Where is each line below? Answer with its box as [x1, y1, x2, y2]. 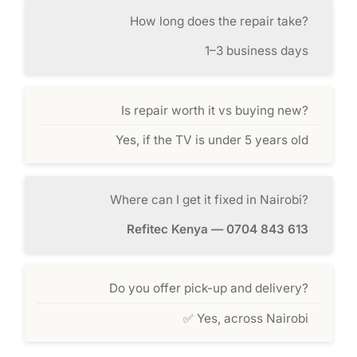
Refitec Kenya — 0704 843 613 [126, 221, 308, 237]
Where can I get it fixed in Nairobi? [109, 191, 308, 207]
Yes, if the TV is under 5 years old [115, 132, 308, 148]
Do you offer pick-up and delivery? [108, 280, 308, 296]
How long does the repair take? [129, 14, 308, 29]
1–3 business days [204, 43, 308, 59]
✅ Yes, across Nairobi [182, 310, 308, 326]
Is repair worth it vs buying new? [120, 102, 308, 118]
